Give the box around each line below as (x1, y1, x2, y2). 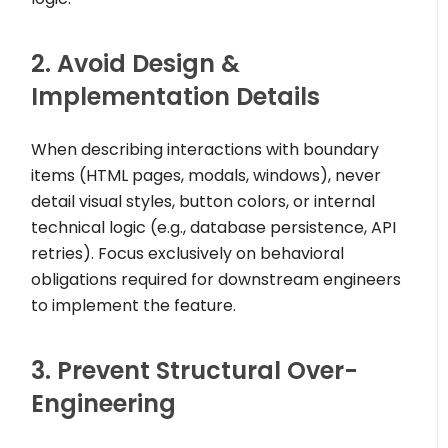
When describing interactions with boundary (31, 138, 380, 162)
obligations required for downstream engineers (31, 268, 402, 292)
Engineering (31, 387, 177, 421)
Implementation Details (31, 80, 321, 114)
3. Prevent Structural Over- (31, 354, 359, 388)
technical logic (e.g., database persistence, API (31, 216, 397, 240)
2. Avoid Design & (31, 47, 241, 81)
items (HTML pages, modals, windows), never (31, 164, 382, 188)
